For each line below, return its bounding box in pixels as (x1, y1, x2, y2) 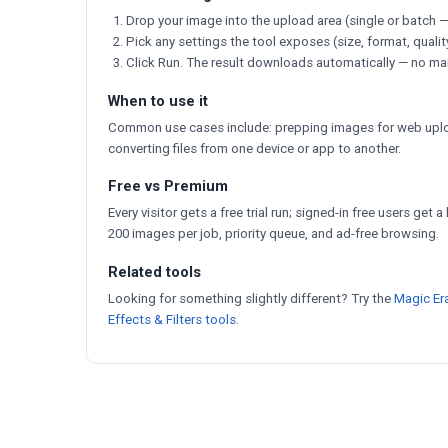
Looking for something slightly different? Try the (108, 290, 394, 306)
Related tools (108, 262, 201, 281)
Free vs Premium (108, 177, 228, 196)
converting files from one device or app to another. (108, 140, 401, 156)
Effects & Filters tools (108, 311, 236, 327)
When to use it (108, 91, 208, 110)
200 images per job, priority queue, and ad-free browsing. (108, 226, 439, 242)
